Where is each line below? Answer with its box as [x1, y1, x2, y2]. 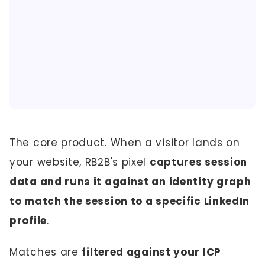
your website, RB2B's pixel [9, 155, 150, 169]
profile [9, 214, 47, 228]
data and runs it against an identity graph [9, 174, 251, 189]
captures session [149, 155, 248, 169]
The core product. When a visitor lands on [9, 135, 240, 150]
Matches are [9, 245, 82, 259]
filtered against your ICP [82, 245, 221, 259]
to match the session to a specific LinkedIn [9, 194, 250, 208]
